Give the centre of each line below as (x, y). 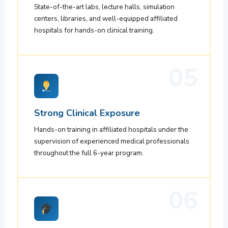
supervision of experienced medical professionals (112, 141)
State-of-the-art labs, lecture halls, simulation (104, 7)
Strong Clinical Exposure (87, 113)
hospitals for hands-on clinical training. (94, 31)
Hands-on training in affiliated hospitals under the (111, 130)
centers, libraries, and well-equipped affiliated (106, 19)
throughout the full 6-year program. (89, 153)
